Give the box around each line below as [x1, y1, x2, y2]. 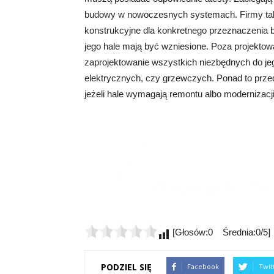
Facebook [187, 262, 219, 271]
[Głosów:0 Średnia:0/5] [170, 227, 270, 237]
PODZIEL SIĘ [101, 261, 152, 273]
